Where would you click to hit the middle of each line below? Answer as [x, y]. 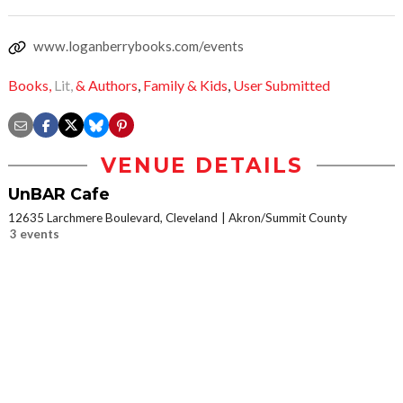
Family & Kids [185, 85]
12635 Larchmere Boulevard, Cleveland [113, 218]
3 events [35, 234]
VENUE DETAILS [201, 166]
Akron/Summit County [288, 218]
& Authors [107, 85]
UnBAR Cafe [59, 194]
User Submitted [282, 85]
